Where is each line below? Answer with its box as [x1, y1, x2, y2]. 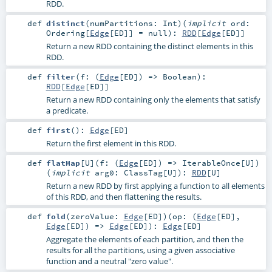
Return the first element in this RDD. [46, 138, 176, 149]
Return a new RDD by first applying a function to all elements [46, 180, 265, 192]
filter [46, 72, 75, 82]
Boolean [162, 72, 197, 82]
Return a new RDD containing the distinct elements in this [46, 41, 253, 52]
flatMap [46, 158, 80, 168]
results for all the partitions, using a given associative [46, 245, 235, 256]
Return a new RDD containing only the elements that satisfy [46, 94, 260, 106]
